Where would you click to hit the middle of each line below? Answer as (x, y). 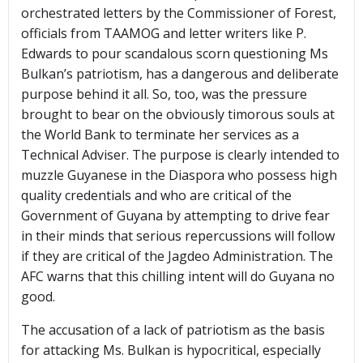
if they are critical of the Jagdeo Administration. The (177, 256)
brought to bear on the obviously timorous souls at (178, 115)
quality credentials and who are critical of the (156, 196)
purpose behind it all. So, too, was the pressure (164, 94)
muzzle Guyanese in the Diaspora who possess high (179, 175)
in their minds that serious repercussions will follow (178, 236)
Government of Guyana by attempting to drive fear (175, 216)
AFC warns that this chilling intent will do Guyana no (178, 277)
